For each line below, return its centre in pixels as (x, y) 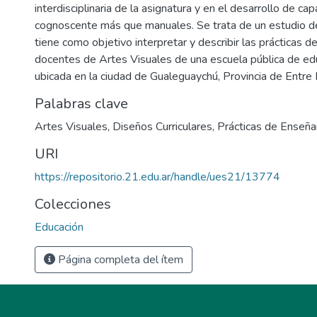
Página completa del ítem (119, 260)
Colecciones (73, 204)
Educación (59, 227)
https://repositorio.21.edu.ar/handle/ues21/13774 (157, 177)
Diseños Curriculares (162, 127)
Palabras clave (81, 104)
